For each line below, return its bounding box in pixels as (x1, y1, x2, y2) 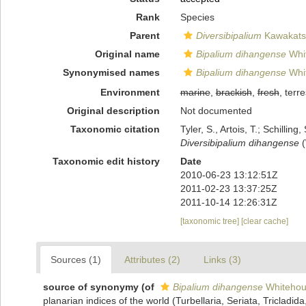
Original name (94, 48, 160, 59)
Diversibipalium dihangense (180, 137, 299, 148)
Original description (66, 105, 160, 116)
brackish (215, 87, 252, 98)
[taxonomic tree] (180, 217, 241, 226)
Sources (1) (51, 254, 101, 265)
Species (180, 12, 214, 23)
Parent (129, 30, 160, 41)
